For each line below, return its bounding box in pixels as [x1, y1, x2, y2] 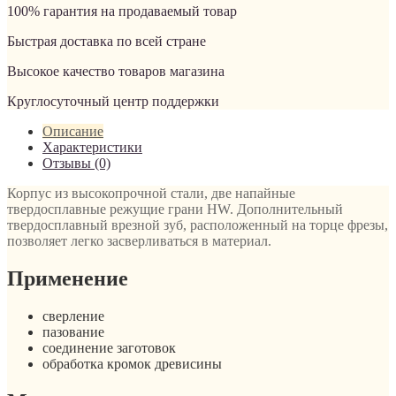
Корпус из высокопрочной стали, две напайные [7, 185, 295, 201]
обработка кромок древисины [42, 355, 222, 371]
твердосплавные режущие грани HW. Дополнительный [7, 201, 343, 217]
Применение [7, 266, 128, 290]
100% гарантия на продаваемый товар [7, 3, 237, 19]
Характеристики [42, 139, 142, 155]
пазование [42, 324, 104, 339]
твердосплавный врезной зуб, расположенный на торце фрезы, [7, 217, 388, 232]
